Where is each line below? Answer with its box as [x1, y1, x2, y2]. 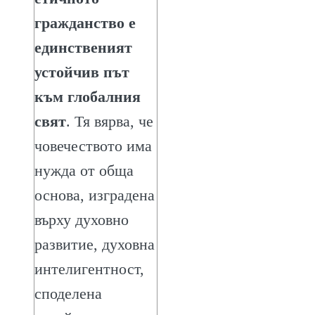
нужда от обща [34, 161, 134, 179]
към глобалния [34, 87, 141, 105]
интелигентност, [34, 259, 144, 278]
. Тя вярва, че [66, 112, 153, 130]
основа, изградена [34, 186, 155, 204]
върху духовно [34, 210, 129, 229]
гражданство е [34, 13, 136, 32]
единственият [34, 38, 132, 56]
